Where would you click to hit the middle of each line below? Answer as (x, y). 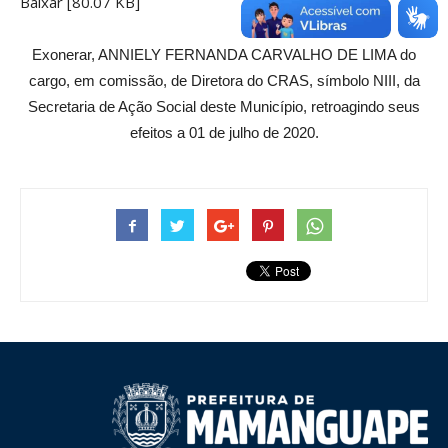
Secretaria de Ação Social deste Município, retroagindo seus (224, 107)
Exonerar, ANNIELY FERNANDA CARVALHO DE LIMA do (224, 55)
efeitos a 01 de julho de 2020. (224, 133)
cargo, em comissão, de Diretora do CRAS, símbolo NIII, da (224, 81)
